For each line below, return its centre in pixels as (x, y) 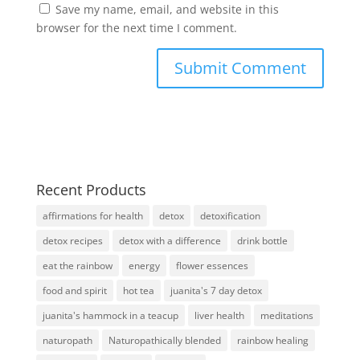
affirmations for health (92, 216)
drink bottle (262, 241)
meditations (286, 315)
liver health (219, 315)
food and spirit (74, 290)
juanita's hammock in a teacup (110, 315)
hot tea (138, 290)
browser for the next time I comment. (136, 28)
